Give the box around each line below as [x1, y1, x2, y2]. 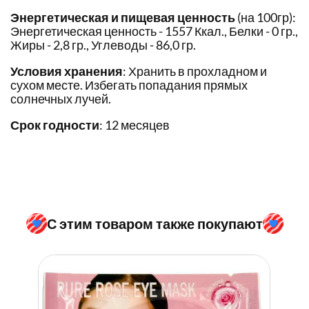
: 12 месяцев [99, 117, 170, 133]
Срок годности [10, 117, 99, 133]
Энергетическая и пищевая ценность [10, 10, 235, 26]
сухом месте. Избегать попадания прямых [10, 77, 248, 93]
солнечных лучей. [10, 91, 111, 107]
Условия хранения [10, 63, 123, 79]
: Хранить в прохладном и [123, 63, 267, 79]
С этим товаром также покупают [46, 215, 263, 232]
